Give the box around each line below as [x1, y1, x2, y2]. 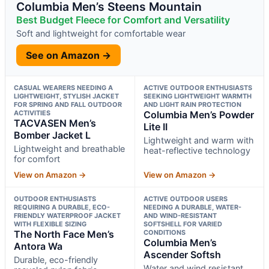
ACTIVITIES [14, 108, 50, 117]
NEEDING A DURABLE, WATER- [143, 202, 241, 211]
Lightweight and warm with [143, 134, 254, 145]
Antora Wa [14, 240, 62, 252]
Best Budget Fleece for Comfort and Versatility [16, 13, 230, 26]
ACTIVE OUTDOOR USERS [143, 194, 228, 203]
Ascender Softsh [143, 248, 221, 261]
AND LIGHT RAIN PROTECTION [143, 100, 241, 109]
